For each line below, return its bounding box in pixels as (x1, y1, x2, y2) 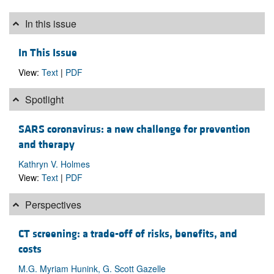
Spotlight (23, 92, 64, 107)
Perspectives (23, 197, 82, 212)
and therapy (18, 137, 75, 152)
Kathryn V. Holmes (18, 157, 90, 170)
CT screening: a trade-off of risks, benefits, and (18, 227, 237, 242)
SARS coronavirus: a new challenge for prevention (18, 122, 250, 136)
